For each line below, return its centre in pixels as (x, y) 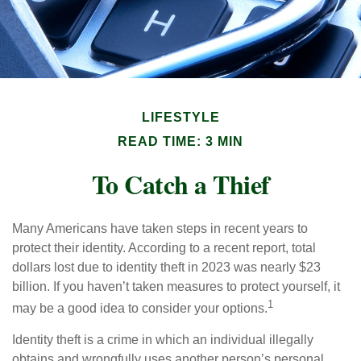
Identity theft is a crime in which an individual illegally (163, 340)
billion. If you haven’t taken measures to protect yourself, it (176, 286)
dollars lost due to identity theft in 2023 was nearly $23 (166, 267)
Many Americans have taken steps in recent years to (160, 228)
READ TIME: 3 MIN (180, 141)
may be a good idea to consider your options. (140, 309)
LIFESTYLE (180, 117)
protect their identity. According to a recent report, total (164, 248)
